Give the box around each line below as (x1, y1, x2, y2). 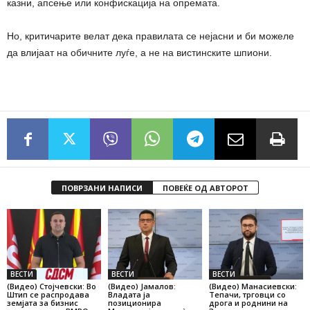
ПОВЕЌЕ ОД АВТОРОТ (163, 183, 248, 193)
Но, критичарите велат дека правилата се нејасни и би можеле (7, 30, 294, 42)
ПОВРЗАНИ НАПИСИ (62, 183, 143, 193)
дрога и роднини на (208, 297, 288, 308)
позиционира (107, 297, 161, 308)
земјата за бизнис (7, 297, 78, 308)
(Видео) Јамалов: (107, 280, 176, 291)
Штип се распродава (7, 289, 89, 300)
